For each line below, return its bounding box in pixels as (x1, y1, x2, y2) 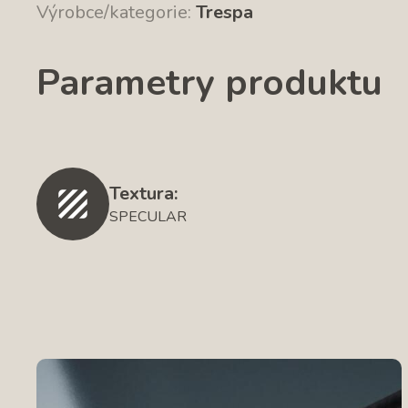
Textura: (109, 180, 178, 206)
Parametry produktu (36, 57, 382, 107)
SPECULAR (109, 206, 187, 227)
